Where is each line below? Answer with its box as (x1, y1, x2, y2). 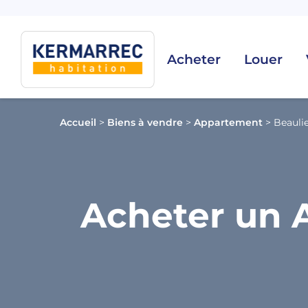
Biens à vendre (107, 115, 183, 129)
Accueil (60, 115, 96, 129)
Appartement (194, 115, 263, 129)
